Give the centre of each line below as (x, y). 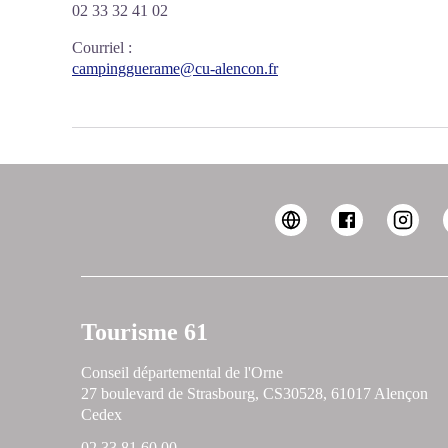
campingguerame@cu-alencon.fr (175, 68)
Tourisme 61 (144, 332)
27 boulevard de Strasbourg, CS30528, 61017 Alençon (254, 393)
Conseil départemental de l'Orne (181, 372)
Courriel (98, 47)
